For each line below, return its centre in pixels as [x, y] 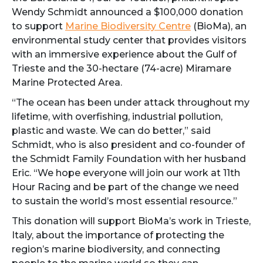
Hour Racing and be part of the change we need [125, 187]
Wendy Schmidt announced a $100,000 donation [127, 12]
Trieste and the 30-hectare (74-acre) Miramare [122, 68]
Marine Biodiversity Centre [128, 26]
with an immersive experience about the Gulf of [124, 54]
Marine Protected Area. [67, 82]
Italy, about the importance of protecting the [118, 235]
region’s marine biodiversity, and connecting [116, 249]
